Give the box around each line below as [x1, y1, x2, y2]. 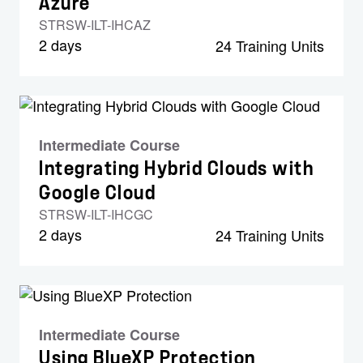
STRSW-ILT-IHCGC [39, 205, 153, 224]
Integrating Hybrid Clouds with [39, 159, 314, 178]
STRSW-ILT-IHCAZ [39, 15, 151, 34]
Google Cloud [39, 183, 156, 203]
